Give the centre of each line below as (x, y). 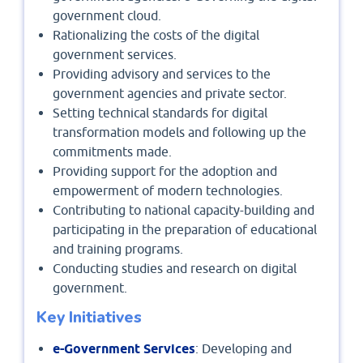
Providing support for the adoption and (165, 171)
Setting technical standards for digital (160, 113)
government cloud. (107, 16)
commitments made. (112, 152)
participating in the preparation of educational (185, 230)
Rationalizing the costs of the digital (156, 35)
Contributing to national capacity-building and (184, 210)
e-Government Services (124, 349)
